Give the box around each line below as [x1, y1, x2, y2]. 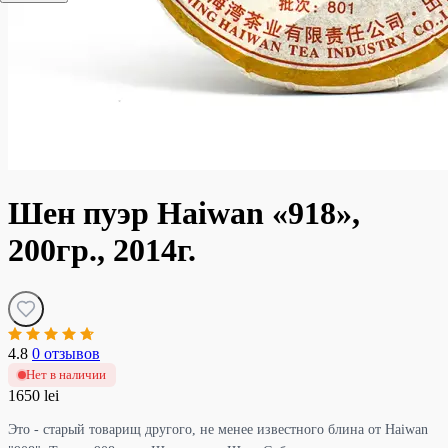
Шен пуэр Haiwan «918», [8, 195, 360, 232]
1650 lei [8, 386, 59, 404]
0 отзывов [32, 344, 100, 362]
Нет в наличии [26, 366, 106, 382]
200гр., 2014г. [8, 232, 196, 269]
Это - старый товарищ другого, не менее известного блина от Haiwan [8, 421, 428, 437]
